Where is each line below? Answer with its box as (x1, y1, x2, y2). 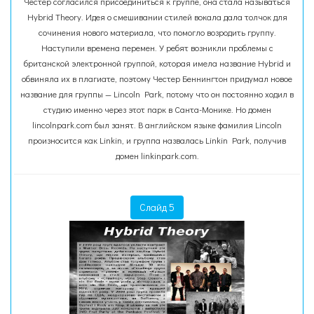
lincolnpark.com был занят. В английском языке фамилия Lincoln (32, 119, 282, 130)
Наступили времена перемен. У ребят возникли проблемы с (41, 42, 273, 53)
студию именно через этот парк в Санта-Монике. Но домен (43, 104, 271, 115)
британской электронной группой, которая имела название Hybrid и (23, 57, 291, 69)
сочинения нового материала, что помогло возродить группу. (38, 27, 276, 38)
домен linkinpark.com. (115, 150, 199, 161)
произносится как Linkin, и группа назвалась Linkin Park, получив (28, 135, 286, 146)
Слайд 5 (139, 200, 175, 214)
